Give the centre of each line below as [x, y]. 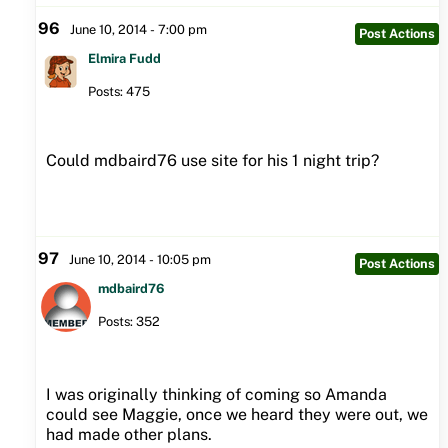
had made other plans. [128, 434]
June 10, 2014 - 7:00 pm [138, 29]
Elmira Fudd [124, 58]
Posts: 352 [128, 321]
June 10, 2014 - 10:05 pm [139, 259]
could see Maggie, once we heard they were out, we [236, 414]
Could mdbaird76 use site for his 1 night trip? [212, 160]
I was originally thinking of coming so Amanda [216, 394]
